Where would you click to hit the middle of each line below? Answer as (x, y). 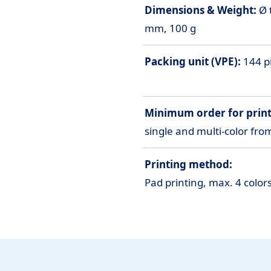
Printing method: (188, 164)
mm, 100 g (170, 28)
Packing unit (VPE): (193, 61)
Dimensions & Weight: (201, 10)
